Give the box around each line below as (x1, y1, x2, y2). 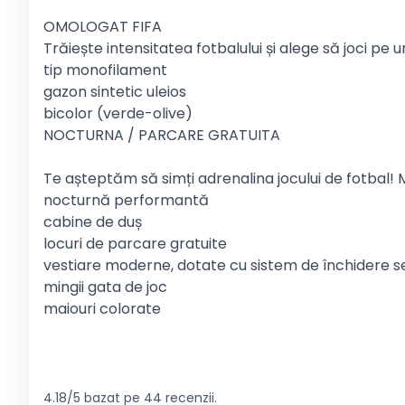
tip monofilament (43, 60, 167, 80)
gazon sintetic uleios (43, 81, 186, 102)
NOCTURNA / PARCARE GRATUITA (43, 125, 280, 146)
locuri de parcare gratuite (43, 233, 227, 254)
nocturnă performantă (43, 190, 209, 211)
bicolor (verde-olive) (43, 103, 193, 124)
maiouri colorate (43, 298, 161, 319)
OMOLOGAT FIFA (43, 16, 162, 37)
